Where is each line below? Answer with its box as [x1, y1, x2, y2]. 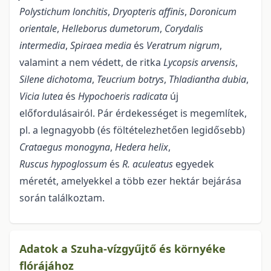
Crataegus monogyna [19, 140, 110, 154]
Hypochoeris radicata [78, 90, 168, 103]
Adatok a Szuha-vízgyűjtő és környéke [19, 241, 226, 256]
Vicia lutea [19, 90, 63, 103]
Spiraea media [70, 39, 131, 53]
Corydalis [165, 22, 203, 36]
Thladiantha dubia [169, 73, 246, 87]
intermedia [19, 39, 65, 53]
